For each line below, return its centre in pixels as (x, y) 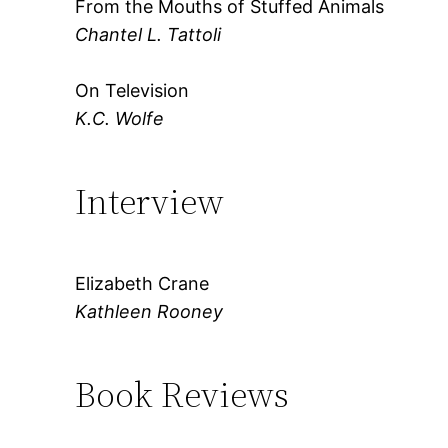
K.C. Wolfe (120, 118)
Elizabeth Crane (142, 283)
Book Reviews (182, 394)
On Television (132, 90)
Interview (150, 201)
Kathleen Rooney (149, 311)
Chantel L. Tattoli (148, 34)
